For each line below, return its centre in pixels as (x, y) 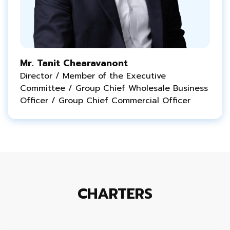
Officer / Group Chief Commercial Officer (105, 101)
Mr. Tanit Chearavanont (74, 63)
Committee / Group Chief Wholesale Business (114, 88)
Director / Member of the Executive (93, 76)
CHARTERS (115, 194)
